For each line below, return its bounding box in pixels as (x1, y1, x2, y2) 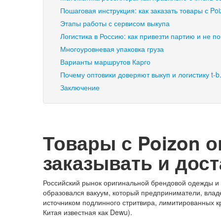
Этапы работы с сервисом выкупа (60, 18, 170, 29)
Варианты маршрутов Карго (60, 57, 150, 67)
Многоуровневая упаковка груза (60, 44, 164, 54)
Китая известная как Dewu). (43, 207, 132, 218)
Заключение (60, 82, 100, 93)
